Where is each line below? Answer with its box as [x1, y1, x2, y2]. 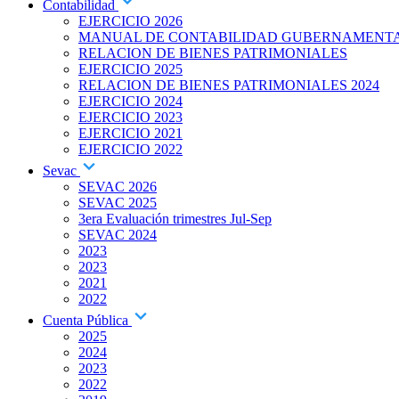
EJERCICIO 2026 [78, 13, 183, 28]
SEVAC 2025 [78, 195, 157, 210]
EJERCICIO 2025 [78, 61, 183, 77]
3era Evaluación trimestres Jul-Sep [78, 211, 272, 226]
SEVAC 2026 [78, 179, 157, 194]
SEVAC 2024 [78, 227, 157, 242]
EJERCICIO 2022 [78, 142, 183, 157]
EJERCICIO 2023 [78, 110, 183, 125]
